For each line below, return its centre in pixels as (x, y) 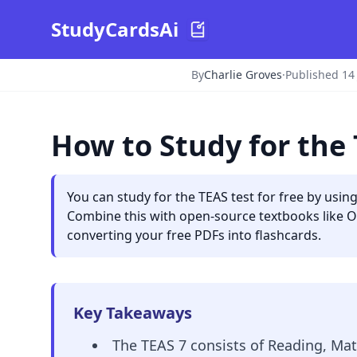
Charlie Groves (243, 75)
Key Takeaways (133, 313)
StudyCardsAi (115, 29)
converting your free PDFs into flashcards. (194, 235)
